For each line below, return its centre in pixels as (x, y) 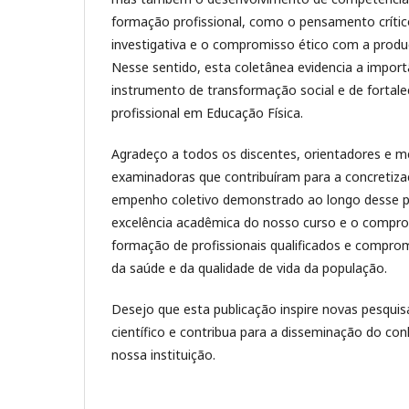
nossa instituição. (163, 355)
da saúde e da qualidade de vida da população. (249, 268)
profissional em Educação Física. (207, 113)
